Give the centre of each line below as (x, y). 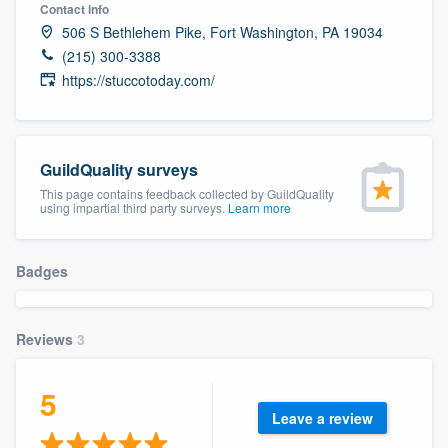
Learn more (259, 207)
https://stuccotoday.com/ (138, 79)
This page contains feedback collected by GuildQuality (187, 193)
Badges (42, 270)
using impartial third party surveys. (134, 207)
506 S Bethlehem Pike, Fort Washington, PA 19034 (222, 31)
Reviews (46, 338)
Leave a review (322, 417)
